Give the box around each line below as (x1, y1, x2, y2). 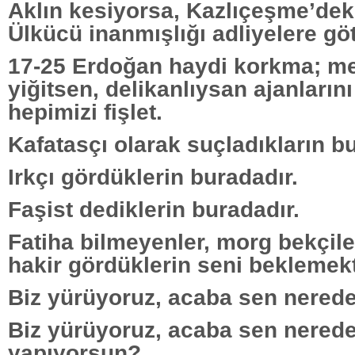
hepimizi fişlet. (8, 98, 162, 124)
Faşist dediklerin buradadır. (8, 196, 300, 222)
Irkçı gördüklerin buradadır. (8, 163, 298, 189)
